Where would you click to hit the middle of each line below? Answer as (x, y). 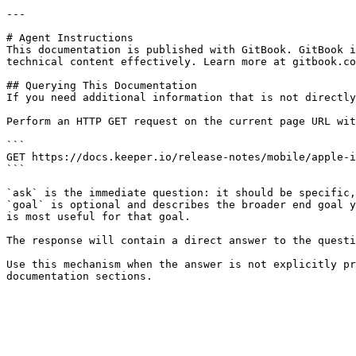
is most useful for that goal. (99, 217)
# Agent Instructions (70, 38)
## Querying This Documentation (102, 85)
